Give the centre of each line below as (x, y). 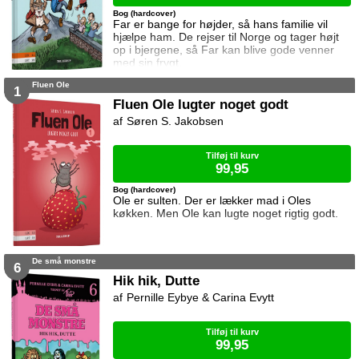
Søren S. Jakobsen (175, 121)
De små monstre (64, 261)
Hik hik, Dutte (157, 281)
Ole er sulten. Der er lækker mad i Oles (212, 201)
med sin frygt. (148, 63)
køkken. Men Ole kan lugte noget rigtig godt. (226, 214)
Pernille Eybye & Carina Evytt (201, 298)
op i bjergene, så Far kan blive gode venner (224, 50)
